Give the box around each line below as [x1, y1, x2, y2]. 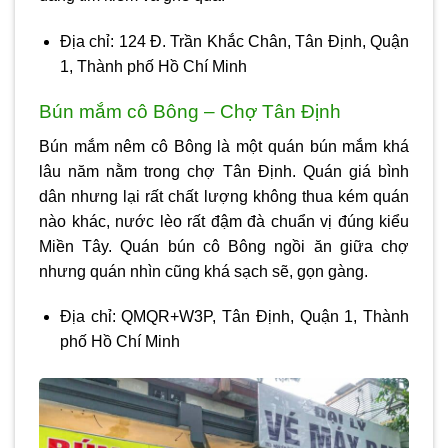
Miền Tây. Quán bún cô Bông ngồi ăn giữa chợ [39, 237, 409, 255]
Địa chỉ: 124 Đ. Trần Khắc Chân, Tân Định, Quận [59, 33, 409, 51]
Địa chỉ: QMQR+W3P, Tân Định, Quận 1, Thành [59, 308, 409, 326]
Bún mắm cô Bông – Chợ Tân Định [39, 100, 341, 122]
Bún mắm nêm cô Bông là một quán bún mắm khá [39, 137, 409, 155]
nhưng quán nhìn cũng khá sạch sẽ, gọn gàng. [39, 262, 368, 280]
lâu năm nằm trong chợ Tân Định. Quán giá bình [39, 162, 409, 180]
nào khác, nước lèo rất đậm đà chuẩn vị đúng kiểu [39, 212, 409, 230]
